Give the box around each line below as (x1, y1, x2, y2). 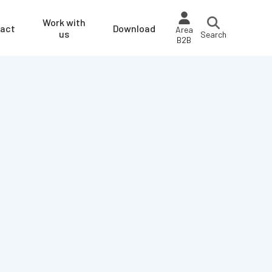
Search (200, 29, 227, 39)
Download (113, 22, 156, 34)
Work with (42, 16, 86, 28)
